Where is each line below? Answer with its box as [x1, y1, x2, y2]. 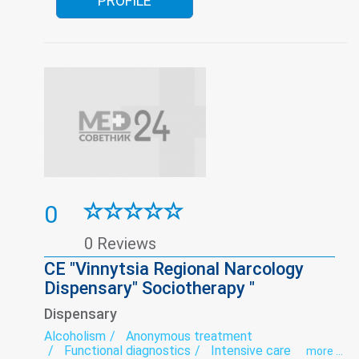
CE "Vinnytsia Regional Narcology [44, 258, 304, 279]
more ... [306, 344, 343, 357]
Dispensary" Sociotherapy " [44, 277, 255, 298]
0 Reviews [84, 233, 156, 253]
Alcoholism [44, 328, 106, 344]
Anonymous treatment [126, 328, 252, 344]
